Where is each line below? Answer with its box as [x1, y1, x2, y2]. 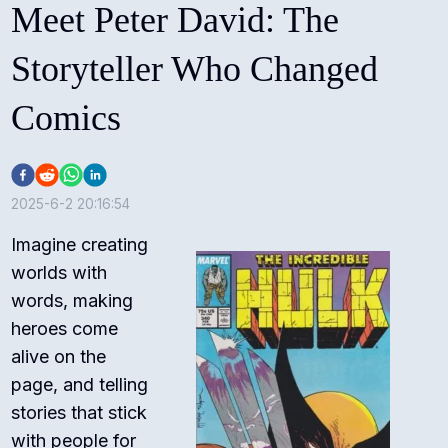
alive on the [11, 346, 107, 368]
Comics [11, 98, 122, 139]
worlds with [11, 262, 108, 284]
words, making [11, 290, 134, 312]
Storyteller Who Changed [11, 49, 379, 90]
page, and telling [11, 374, 149, 396]
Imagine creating [11, 234, 149, 256]
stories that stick [11, 402, 148, 424]
